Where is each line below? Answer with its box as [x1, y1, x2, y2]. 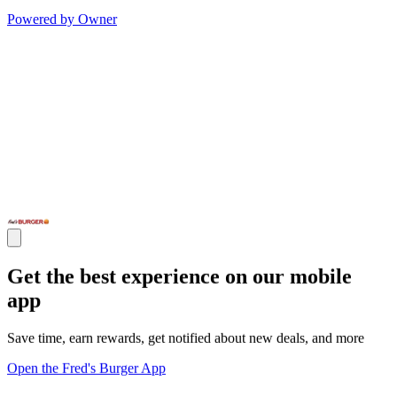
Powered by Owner [7, 12, 117, 27]
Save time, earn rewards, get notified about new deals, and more [7, 330, 364, 346]
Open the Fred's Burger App [7, 360, 166, 376]
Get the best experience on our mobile [7, 264, 352, 288]
